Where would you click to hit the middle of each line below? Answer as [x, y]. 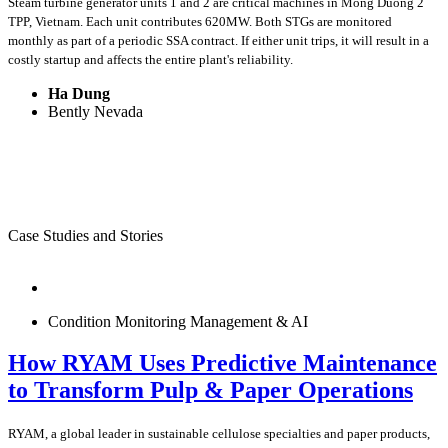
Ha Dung [79, 93]
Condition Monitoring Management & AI [178, 321]
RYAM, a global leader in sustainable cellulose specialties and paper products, [219, 434]
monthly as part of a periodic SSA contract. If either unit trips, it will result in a [218, 40]
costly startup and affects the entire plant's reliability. [150, 59]
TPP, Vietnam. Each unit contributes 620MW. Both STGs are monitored [200, 21]
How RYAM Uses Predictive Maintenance [222, 363]
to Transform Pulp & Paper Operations [210, 390]
